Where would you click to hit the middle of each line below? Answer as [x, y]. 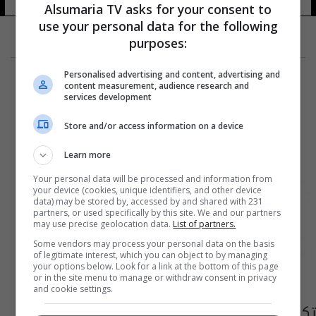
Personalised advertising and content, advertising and [172, 74]
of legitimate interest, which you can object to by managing [151, 255]
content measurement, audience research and [157, 86]
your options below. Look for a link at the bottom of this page [156, 266]
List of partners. [205, 224]
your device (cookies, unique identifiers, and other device [148, 190]
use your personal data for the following [158, 26]
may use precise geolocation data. [103, 224]
